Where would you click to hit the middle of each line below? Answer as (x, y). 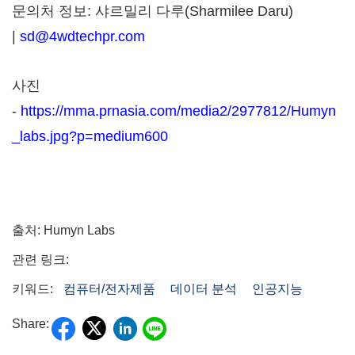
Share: (31, 324)
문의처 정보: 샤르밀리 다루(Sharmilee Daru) (153, 11)
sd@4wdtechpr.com (82, 36)
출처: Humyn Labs (63, 230)
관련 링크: (40, 260)
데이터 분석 (204, 289)
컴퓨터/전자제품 (109, 289)
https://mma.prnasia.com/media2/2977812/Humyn (178, 111)
